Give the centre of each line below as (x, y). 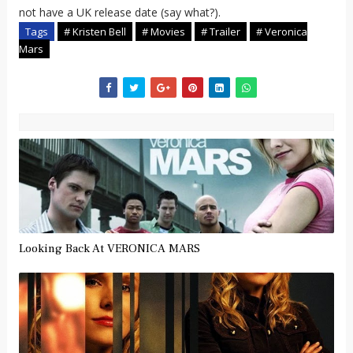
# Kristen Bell (95, 31)
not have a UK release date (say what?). (119, 12)
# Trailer (220, 31)
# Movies (163, 31)
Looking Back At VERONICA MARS (109, 248)
